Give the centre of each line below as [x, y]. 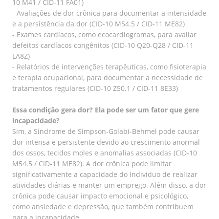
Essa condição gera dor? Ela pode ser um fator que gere [106, 109]
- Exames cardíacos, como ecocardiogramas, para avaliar [104, 34]
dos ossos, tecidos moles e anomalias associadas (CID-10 [105, 153]
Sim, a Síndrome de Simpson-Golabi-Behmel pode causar [106, 131]
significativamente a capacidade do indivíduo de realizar [105, 174]
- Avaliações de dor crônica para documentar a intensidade [109, 13]
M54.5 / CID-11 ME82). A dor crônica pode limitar [92, 163]
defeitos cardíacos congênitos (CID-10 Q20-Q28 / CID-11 [103, 45]
